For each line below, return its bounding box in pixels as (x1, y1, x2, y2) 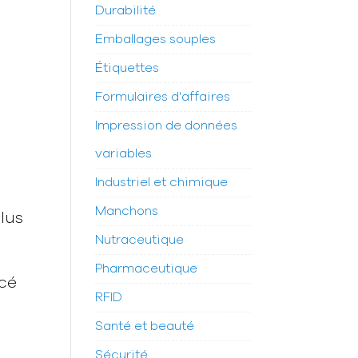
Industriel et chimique (95, 176, 229, 189)
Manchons (95, 205, 159, 218)
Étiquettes (95, 62, 160, 75)
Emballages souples (95, 33, 217, 46)
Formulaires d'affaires (95, 90, 231, 104)
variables (95, 147, 153, 161)
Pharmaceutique (95, 262, 198, 276)
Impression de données (95, 119, 238, 133)
